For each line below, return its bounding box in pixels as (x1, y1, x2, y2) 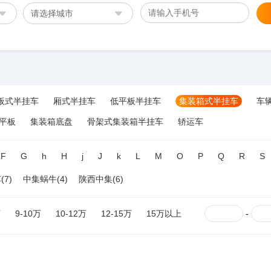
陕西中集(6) (79, 174, 123, 184)
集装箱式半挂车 (179, 96, 238, 106)
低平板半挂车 (110, 96, 161, 106)
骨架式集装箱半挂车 (87, 117, 163, 126)
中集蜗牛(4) (23, 174, 68, 184)
